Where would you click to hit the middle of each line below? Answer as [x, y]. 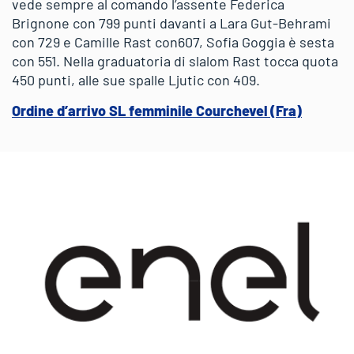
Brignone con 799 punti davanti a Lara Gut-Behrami [171, 23]
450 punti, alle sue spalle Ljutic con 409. [136, 79]
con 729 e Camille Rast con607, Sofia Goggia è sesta [173, 41]
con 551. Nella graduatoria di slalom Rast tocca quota [175, 60]
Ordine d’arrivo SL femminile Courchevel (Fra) [157, 110]
